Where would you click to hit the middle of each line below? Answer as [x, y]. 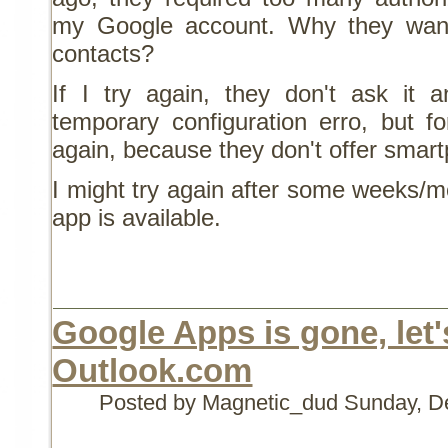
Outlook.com [152, 370]
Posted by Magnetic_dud [222, 402]
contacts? [103, 53]
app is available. [137, 217]
